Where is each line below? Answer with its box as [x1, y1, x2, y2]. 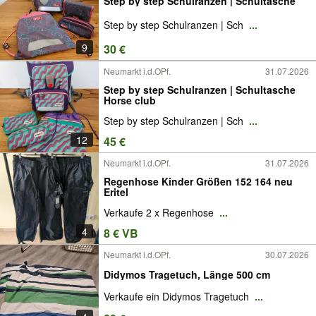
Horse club [104, 92, 156, 107]
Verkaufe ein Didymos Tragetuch [104, 289, 252, 304]
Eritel [104, 184, 128, 199]
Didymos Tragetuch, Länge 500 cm [104, 267, 270, 281]
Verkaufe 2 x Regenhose [104, 205, 217, 220]
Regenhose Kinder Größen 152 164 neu [104, 174, 293, 188]
